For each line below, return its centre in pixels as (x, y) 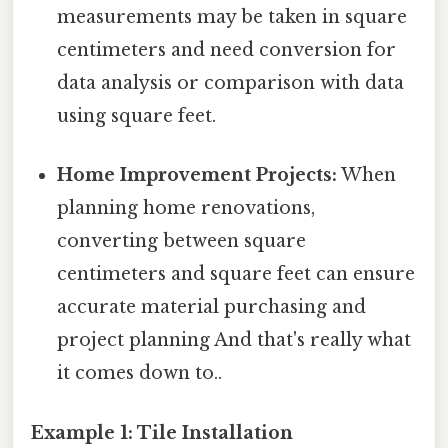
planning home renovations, (186, 208)
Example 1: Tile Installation (162, 432)
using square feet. (137, 116)
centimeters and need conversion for (227, 50)
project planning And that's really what (234, 340)
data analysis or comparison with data (231, 83)
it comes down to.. (140, 373)
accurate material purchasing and (212, 307)
